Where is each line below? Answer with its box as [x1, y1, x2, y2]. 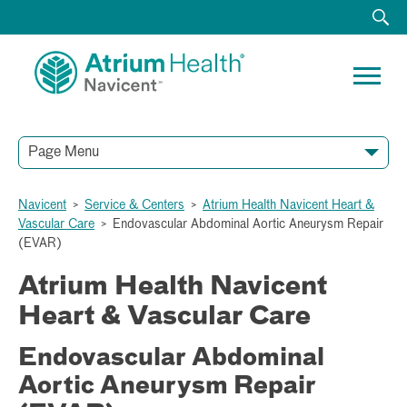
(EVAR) [18, 236, 62, 250]
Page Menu [28, 144, 99, 160]
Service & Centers [84, 198, 184, 212]
